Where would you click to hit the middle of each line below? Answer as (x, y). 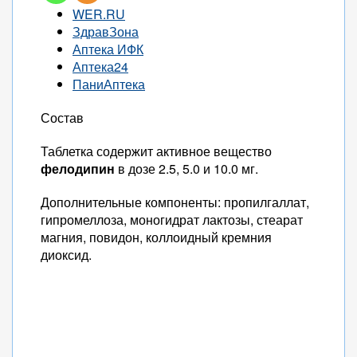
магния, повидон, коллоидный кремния (156, 237)
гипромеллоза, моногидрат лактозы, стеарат (172, 220)
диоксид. (66, 255)
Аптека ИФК (108, 49)
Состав (62, 118)
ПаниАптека (109, 84)
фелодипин (78, 169)
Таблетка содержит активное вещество (156, 151)
